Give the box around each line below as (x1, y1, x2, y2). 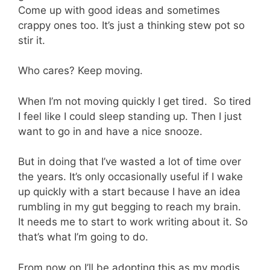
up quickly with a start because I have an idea (18, 186, 240, 198)
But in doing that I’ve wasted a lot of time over (18, 155, 241, 168)
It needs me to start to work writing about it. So (18, 216, 248, 228)
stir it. (18, 34, 45, 46)
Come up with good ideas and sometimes (18, 4, 220, 16)
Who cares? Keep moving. (18, 64, 143, 77)
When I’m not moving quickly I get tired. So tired (18, 95, 251, 107)
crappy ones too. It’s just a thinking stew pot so (18, 19, 245, 31)
